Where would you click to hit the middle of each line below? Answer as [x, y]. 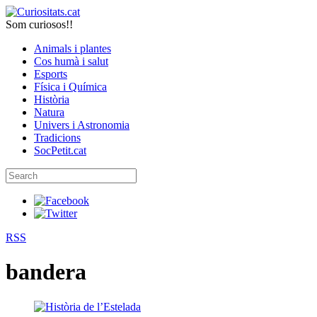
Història [52, 99]
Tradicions [57, 138]
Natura [49, 112]
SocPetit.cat [60, 150]
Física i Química [70, 87]
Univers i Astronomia [82, 125]
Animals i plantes [73, 48]
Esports [51, 74]
